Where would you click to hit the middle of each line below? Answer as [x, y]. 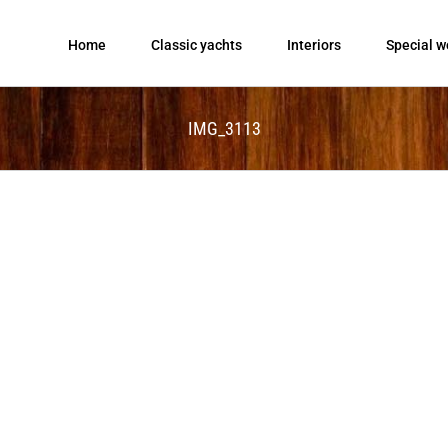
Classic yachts [196, 44]
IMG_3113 [224, 128]
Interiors [314, 44]
